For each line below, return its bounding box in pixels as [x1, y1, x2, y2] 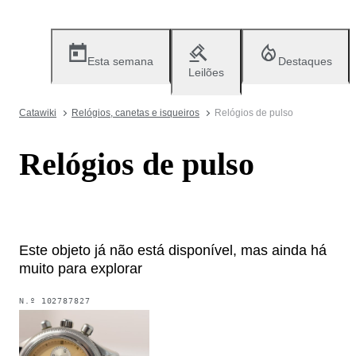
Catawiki [19, 107, 56, 118]
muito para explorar [19, 260, 142, 277]
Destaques [278, 55, 332, 68]
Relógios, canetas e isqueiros [72, 107, 199, 118]
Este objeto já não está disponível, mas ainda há [19, 242, 327, 258]
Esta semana [87, 55, 153, 68]
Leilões [188, 66, 224, 79]
